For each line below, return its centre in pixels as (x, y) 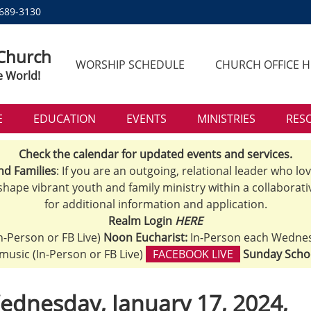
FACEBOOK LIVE (193, 254)
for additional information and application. (155, 204)
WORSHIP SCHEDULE (130, 64)
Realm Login (142, 221)
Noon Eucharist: (145, 237)
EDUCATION (64, 119)
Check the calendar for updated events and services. (155, 154)
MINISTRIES (226, 119)
